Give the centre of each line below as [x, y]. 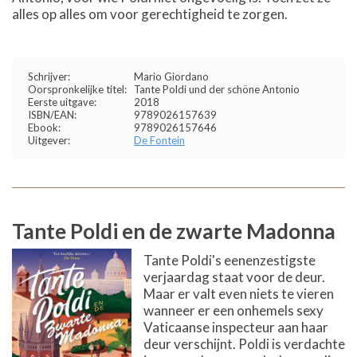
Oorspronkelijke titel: [77, 89]
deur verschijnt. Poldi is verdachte [244, 343]
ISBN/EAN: [52, 114]
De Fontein [159, 140]
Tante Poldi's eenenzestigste [229, 260]
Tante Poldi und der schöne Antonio [217, 89]
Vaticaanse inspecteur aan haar [236, 327]
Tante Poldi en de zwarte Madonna [174, 231]
